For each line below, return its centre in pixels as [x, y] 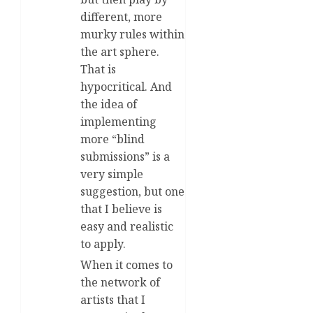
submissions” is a [125, 156]
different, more [121, 16]
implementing [118, 121]
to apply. [103, 243]
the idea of [109, 104]
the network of [120, 282]
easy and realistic [127, 226]
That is [98, 69]
